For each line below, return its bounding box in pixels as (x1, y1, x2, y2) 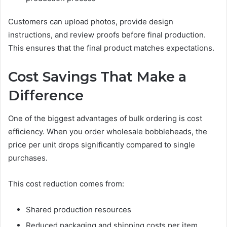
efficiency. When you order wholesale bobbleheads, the (8, 126, 207, 136)
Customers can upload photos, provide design (8, 17, 173, 27)
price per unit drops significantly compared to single (8, 139, 195, 149)
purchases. (8, 153, 48, 163)
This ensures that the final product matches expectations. (8, 43, 214, 53)
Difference (8, 87, 84, 104)
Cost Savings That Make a (8, 68, 186, 86)
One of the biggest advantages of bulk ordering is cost (8, 113, 202, 123)
